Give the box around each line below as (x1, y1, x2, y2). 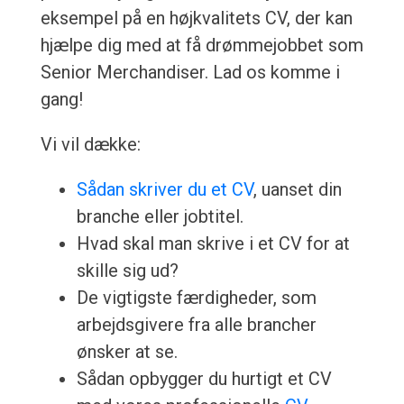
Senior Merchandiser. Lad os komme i (40, 61, 340, 84)
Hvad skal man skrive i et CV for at (76, 233, 350, 255)
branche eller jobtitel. (76, 206, 243, 228)
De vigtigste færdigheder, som (76, 287, 317, 309)
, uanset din (252, 179, 342, 201)
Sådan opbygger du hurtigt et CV (76, 368, 332, 390)
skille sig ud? (76, 260, 179, 282)
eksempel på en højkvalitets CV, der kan (40, 7, 353, 30)
